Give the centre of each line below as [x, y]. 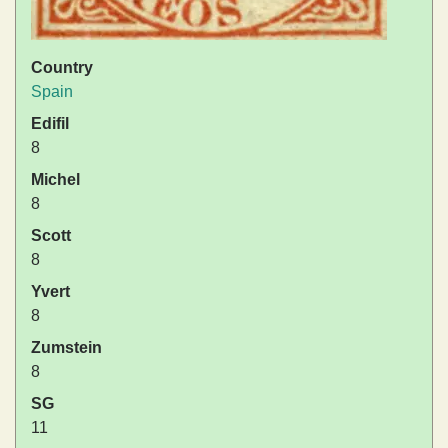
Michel [55, 180]
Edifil [50, 124]
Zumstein [66, 348]
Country [62, 68]
